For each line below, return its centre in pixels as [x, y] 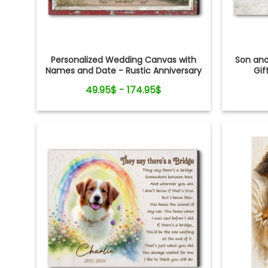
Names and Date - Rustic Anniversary [123, 70]
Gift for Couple [124, 81]
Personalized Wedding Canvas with [123, 60]
